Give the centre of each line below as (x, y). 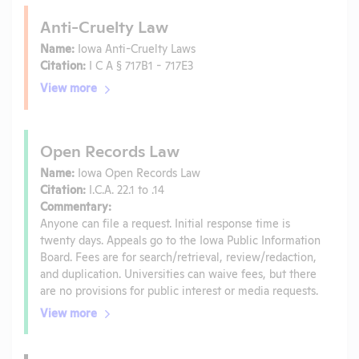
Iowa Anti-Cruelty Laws (135, 48)
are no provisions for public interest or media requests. (179, 289)
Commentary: (76, 205)
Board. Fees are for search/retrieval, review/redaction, (178, 256)
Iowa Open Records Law (137, 171)
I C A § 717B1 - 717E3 (139, 65)
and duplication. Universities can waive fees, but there (178, 272)
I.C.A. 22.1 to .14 (125, 188)
